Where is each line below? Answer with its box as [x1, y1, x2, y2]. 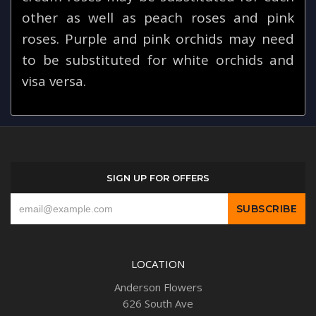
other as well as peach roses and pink [22, 8, 294, 28]
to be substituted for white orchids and [22, 51, 294, 70]
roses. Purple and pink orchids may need [22, 30, 294, 49]
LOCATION [131, 257, 185, 272]
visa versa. [22, 72, 86, 91]
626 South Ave [123, 296, 193, 311]
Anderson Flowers [114, 280, 202, 295]
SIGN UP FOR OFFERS [107, 172, 209, 184]
